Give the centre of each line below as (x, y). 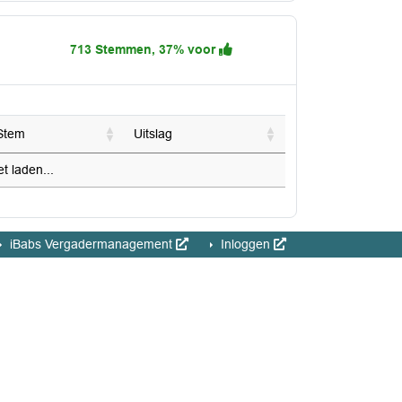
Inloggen (245, 244)
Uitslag (153, 134)
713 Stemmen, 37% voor (144, 49)
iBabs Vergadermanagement (91, 244)
